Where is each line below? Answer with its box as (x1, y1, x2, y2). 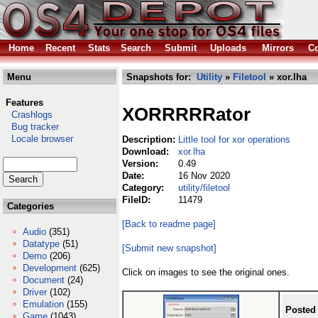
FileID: (122, 194, 153, 205)
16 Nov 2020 (178, 170, 230, 181)
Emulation (23, 299, 64, 309)
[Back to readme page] (122, 219, 216, 229)
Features (6, 97, 43, 108)
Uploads (210, 43, 246, 53)
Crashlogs (3, 109, 53, 120)
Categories (4, 201, 54, 212)
